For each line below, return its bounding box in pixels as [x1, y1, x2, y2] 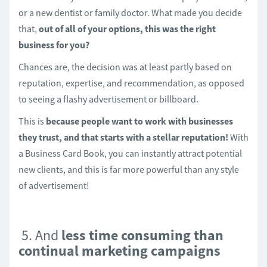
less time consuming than [58, 226, 223, 244]
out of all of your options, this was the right [37, 23, 216, 35]
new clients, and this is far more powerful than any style [18, 163, 239, 175]
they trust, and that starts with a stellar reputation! [18, 131, 228, 143]
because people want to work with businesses [46, 115, 233, 127]
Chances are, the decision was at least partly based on [18, 61, 232, 73]
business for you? [18, 39, 89, 51]
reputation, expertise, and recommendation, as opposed [18, 77, 244, 89]
